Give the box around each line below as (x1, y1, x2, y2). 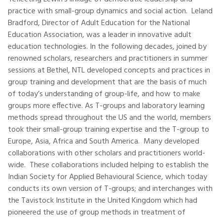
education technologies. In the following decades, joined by (8, 40, 207, 53)
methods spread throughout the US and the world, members (8, 111, 211, 124)
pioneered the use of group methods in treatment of (8, 206, 185, 219)
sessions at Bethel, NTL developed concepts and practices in (8, 64, 210, 77)
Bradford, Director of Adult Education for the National (8, 17, 190, 30)
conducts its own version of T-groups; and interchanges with (8, 183, 213, 195)
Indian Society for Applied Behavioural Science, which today (8, 171, 207, 184)
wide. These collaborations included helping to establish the (8, 159, 209, 172)
